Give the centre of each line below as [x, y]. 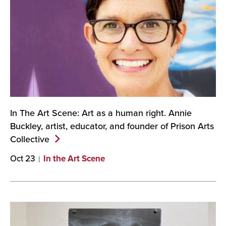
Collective [30, 139]
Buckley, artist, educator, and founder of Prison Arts [112, 126]
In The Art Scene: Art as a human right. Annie [101, 113]
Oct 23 [23, 159]
